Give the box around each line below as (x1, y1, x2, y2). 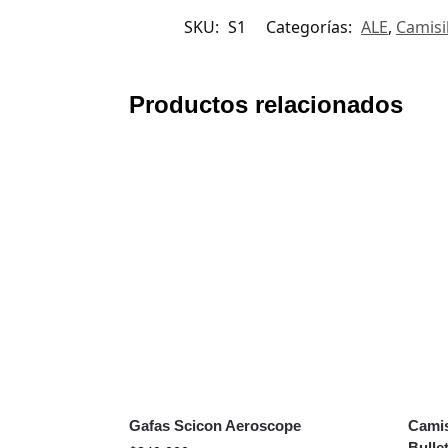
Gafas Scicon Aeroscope (128, 417, 301, 435)
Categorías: (266, 15, 356, 38)
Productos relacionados (128, 90, 403, 118)
